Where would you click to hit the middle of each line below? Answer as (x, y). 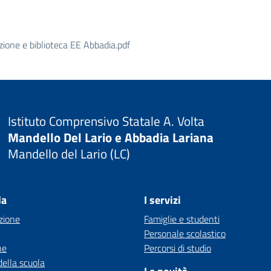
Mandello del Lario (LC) (69, 153)
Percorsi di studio (178, 248)
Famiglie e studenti (182, 219)
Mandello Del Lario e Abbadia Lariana (110, 137)
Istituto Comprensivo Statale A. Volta (106, 121)
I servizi (162, 200)
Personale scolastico (185, 233)
